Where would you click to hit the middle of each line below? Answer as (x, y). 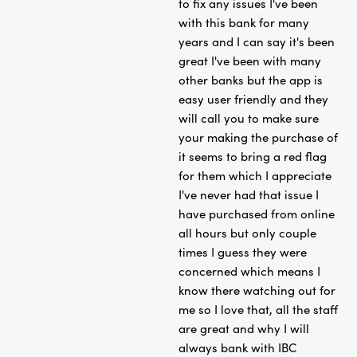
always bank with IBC (237, 347)
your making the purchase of (258, 137)
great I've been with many (250, 60)
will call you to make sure (249, 118)
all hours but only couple (247, 232)
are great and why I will (244, 328)
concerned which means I (249, 271)
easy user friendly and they (253, 98)
